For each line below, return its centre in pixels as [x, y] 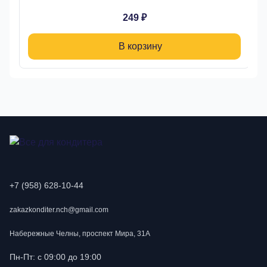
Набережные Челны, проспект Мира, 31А [80, 234]
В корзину [140, 46]
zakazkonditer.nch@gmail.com [59, 210]
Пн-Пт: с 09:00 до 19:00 [55, 257]
